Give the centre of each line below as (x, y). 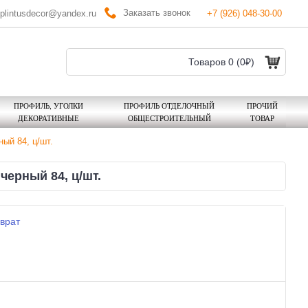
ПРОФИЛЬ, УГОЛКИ (48, 106)
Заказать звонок (157, 12)
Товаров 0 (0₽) (221, 62)
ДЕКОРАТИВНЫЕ (48, 118)
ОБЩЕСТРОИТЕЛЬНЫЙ (169, 118)
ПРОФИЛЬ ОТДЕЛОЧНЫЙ (169, 106)
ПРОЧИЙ (262, 106)
